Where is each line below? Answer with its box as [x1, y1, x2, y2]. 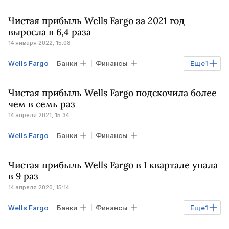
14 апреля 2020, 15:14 [8, 183, 69, 191]
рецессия [12, 5, 45, 14]
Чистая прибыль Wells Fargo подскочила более [8, 86, 217, 99]
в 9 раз [8, 170, 38, 182]
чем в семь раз [8, 98, 75, 110]
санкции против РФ [64, 5, 131, 14]
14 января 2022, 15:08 [8, 39, 71, 47]
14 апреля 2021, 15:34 [8, 111, 69, 119]
